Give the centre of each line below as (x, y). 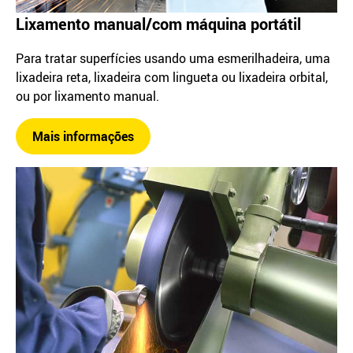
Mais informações (83, 137)
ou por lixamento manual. (87, 97)
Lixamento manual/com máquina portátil (158, 24)
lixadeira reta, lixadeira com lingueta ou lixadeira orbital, (172, 78)
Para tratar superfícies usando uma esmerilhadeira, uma (173, 59)
